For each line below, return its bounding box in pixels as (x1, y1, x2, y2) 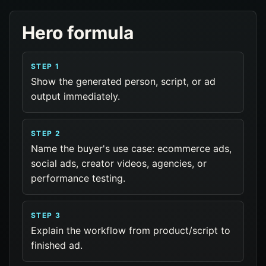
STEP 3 (31, 211, 61, 220)
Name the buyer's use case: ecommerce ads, (31, 142, 232, 154)
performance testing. (31, 172, 125, 184)
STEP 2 (31, 129, 61, 138)
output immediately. (31, 90, 120, 102)
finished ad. (31, 239, 83, 251)
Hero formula (22, 22, 134, 43)
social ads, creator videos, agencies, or (31, 157, 207, 169)
